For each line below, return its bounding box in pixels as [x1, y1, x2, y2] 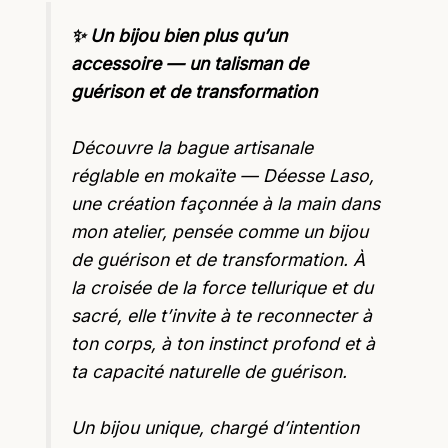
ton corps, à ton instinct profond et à [71, 333, 376, 355]
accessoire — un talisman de [71, 52, 309, 74]
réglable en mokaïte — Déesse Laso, [71, 165, 375, 187]
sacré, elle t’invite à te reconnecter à [71, 305, 373, 327]
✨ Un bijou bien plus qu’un [71, 24, 288, 46]
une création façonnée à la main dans [71, 193, 381, 215]
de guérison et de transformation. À [71, 249, 366, 271]
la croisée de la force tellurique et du [71, 277, 374, 299]
